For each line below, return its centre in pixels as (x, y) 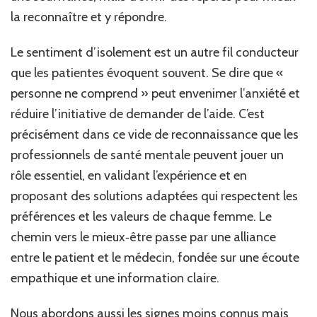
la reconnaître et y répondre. (89, 17)
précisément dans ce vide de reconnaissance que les (155, 135)
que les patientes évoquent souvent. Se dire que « (147, 73)
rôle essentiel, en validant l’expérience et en (129, 176)
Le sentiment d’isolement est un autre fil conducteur (155, 53)
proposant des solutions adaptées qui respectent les (154, 196)
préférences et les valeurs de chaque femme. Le (141, 217)
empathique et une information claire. (115, 278)
